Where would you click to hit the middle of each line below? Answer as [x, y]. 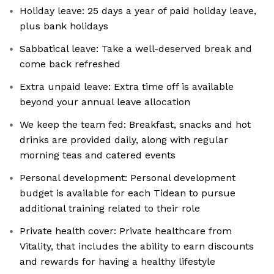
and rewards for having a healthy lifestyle [117, 262]
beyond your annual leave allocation [105, 102]
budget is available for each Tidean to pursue [128, 193]
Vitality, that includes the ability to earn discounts [137, 246]
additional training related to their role [110, 209]
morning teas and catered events [98, 155]
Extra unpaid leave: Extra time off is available [127, 87]
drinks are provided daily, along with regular [124, 140]
